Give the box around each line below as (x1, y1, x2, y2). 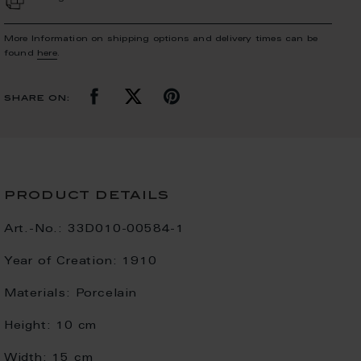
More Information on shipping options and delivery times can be (3, 35, 318, 44)
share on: (3, 94, 70, 104)
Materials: (3, 288, 71, 300)
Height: (3, 321, 52, 332)
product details (3, 189, 169, 202)
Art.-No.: (3, 224, 63, 235)
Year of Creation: (3, 256, 118, 268)
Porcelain (75, 288, 137, 300)
